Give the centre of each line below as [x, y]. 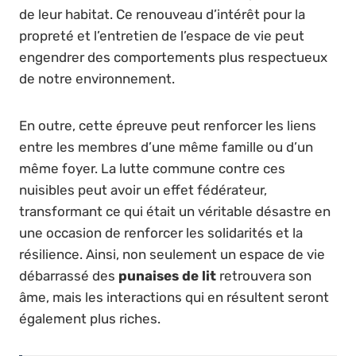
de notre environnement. [97, 78]
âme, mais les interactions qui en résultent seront [174, 297]
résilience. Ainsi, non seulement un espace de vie [172, 254]
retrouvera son [264, 275]
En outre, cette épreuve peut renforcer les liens [168, 125]
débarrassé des [69, 275]
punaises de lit [167, 275]
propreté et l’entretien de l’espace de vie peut [162, 35]
